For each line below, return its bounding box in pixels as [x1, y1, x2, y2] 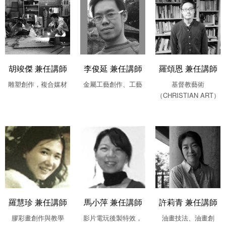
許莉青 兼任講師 [158, 196, 217, 208]
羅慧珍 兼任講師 [8, 196, 67, 208]
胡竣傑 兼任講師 [8, 63, 67, 74]
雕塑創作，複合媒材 [8, 79, 67, 89]
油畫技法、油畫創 [161, 212, 214, 222]
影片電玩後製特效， [83, 212, 142, 222]
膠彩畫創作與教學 [11, 212, 64, 222]
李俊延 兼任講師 [83, 63, 142, 74]
